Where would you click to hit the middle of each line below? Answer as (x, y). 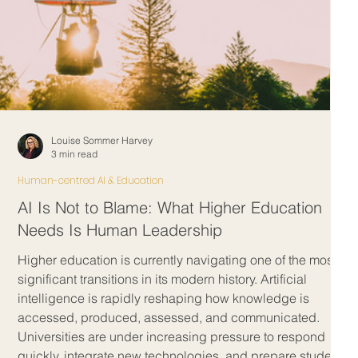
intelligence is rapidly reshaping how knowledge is (163, 298)
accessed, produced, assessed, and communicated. (169, 317)
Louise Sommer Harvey (102, 140)
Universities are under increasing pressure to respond (171, 336)
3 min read (74, 154)
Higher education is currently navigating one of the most (177, 260)
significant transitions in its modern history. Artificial (162, 279)
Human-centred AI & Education (91, 180)
